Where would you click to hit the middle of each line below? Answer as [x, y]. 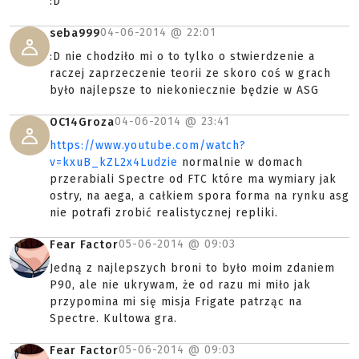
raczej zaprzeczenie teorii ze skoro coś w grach [190, 73]
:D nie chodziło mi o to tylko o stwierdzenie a [182, 56]
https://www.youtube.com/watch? [148, 145]
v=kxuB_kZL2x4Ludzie [114, 162]
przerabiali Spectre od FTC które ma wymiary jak [193, 179]
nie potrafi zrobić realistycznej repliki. [164, 213]
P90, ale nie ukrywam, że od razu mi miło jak [180, 285]
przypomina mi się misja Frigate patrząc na [176, 302]
